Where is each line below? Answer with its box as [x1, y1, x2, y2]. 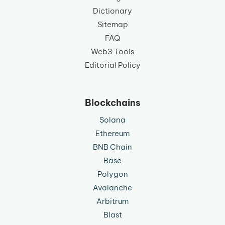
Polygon [97, 169, 128, 179]
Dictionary [93, 6, 132, 16]
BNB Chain [93, 142, 132, 152]
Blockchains [84, 96, 141, 108]
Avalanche [93, 182, 132, 192]
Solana [99, 115, 126, 125]
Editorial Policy [84, 60, 141, 70]
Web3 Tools [91, 46, 134, 56]
